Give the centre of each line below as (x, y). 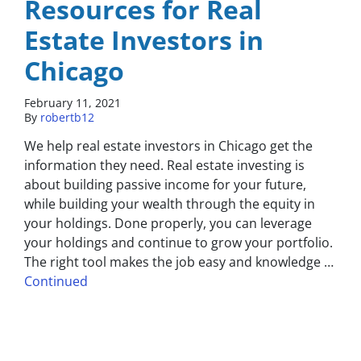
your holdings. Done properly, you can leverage (168, 224)
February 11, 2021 (73, 103)
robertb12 (67, 118)
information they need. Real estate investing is (164, 166)
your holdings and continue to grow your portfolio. (178, 243)
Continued (56, 282)
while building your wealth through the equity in (170, 204)
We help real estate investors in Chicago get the (168, 146)
